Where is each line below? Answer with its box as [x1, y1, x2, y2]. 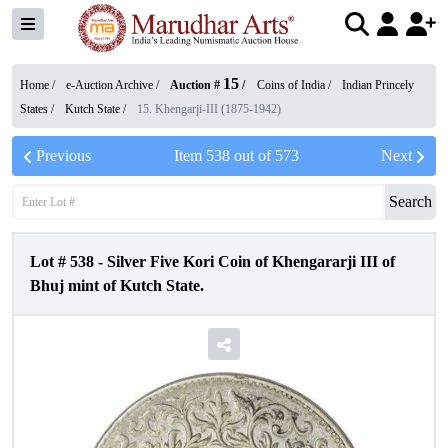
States [20, 102, 48, 116]
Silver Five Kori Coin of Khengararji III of [107, 253, 395, 270]
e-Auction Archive [66, 78, 153, 92]
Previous [36, 147, 91, 164]
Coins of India [257, 78, 325, 92]
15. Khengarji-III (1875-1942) [137, 102, 281, 116]
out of [229, 147, 275, 164]
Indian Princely [342, 78, 414, 92]
